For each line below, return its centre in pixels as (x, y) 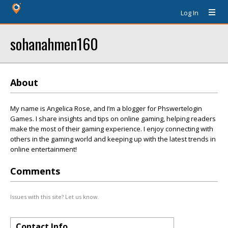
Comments (35, 171)
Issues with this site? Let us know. (54, 197)
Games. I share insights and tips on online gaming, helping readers (113, 119)
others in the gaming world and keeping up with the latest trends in (113, 139)
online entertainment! (44, 149)
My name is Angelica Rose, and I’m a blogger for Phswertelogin (106, 108)
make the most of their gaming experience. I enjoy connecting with (112, 129)
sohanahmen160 (54, 44)
